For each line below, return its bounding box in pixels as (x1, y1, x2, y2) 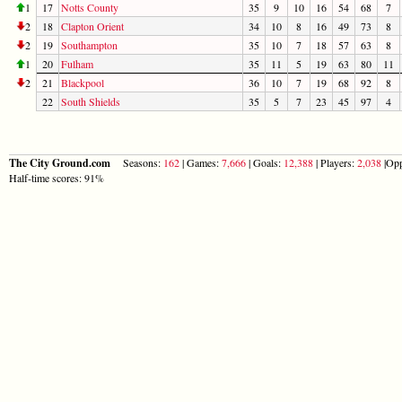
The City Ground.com (9, 154, 113, 170)
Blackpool (61, 74, 104, 90)
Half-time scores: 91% (9, 170, 104, 185)
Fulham (61, 56, 93, 71)
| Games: (179, 154, 222, 170)
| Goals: (246, 154, 284, 170)
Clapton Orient (61, 18, 124, 33)
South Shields (61, 93, 120, 109)
